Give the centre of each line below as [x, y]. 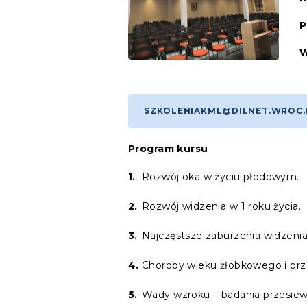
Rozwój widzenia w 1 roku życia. [222, 206]
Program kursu [168, 149]
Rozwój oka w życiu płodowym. [221, 177]
